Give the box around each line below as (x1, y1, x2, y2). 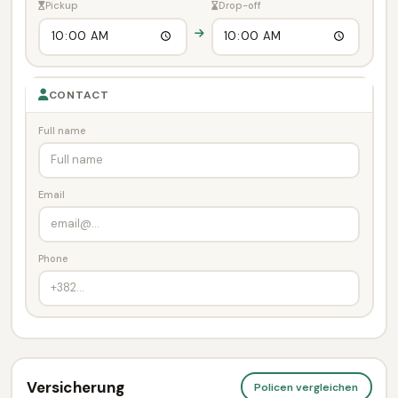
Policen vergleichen (254, 379, 358, 394)
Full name (38, 123, 85, 137)
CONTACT (48, 87, 109, 102)
